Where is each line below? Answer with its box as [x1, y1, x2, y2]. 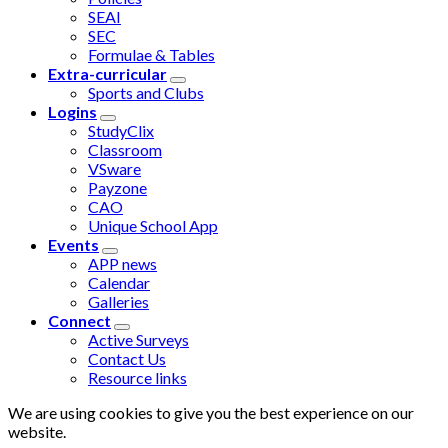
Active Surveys [88, 330, 189, 350]
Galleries [88, 292, 149, 312]
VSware [88, 159, 141, 179]
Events [48, 235, 99, 255]
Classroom [88, 140, 162, 160]
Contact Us [88, 349, 166, 369]
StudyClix [88, 121, 154, 141]
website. [8, 422, 66, 442]
